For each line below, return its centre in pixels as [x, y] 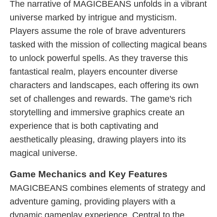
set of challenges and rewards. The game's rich [101, 99]
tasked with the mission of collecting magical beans [108, 45]
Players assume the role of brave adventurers [98, 31]
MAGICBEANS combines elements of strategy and [108, 188]
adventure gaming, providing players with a [93, 201]
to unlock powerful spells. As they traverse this [99, 58]
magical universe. [44, 153]
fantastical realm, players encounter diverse [94, 72]
